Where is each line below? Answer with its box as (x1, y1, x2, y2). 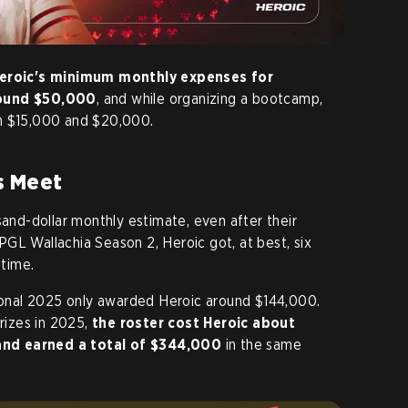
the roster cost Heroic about (92, 314, 296, 332)
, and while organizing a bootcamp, (96, 90, 323, 108)
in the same (225, 336, 302, 354)
